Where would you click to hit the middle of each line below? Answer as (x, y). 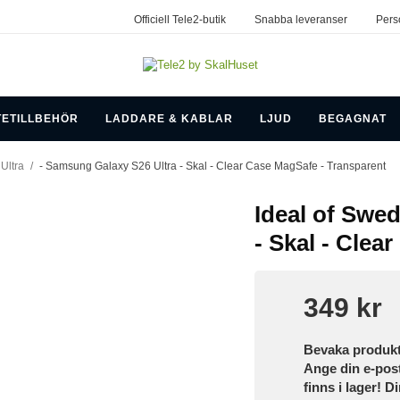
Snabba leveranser (300, 20)
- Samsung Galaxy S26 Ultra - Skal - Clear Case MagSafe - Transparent (212, 166)
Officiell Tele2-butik (179, 20)
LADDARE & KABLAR (169, 118)
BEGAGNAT (352, 118)
